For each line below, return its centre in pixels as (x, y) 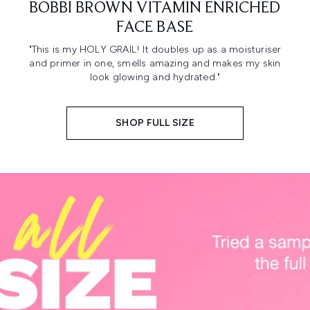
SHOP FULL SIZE (155, 123)
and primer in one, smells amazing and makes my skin (155, 64)
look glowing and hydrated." (155, 77)
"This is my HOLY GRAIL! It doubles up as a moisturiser (155, 50)
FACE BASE (155, 28)
